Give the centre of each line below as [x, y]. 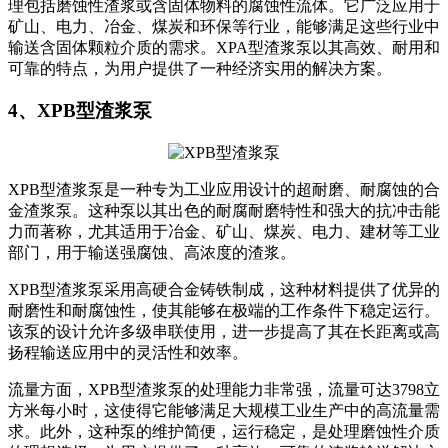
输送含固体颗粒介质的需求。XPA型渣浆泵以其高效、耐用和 [224, 47]
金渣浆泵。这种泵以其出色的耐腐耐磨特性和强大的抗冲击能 [224, 211]
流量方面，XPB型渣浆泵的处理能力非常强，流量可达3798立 [224, 390]
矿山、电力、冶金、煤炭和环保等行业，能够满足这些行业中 [224, 26]
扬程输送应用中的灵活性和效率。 [128, 353]
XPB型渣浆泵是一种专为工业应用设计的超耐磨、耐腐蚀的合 [224, 190]
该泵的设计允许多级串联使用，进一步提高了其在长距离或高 [224, 332]
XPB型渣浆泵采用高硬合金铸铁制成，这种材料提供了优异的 [224, 290]
